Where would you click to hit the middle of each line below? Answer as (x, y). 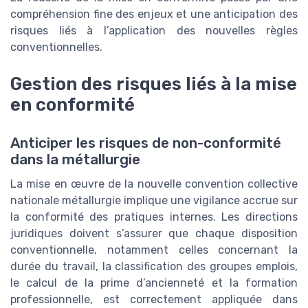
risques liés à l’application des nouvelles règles (154, 30)
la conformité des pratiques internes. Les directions (154, 217)
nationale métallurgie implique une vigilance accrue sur (154, 201)
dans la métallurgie (75, 160)
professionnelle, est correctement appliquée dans (154, 300)
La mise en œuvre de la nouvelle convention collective (154, 184)
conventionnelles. (56, 47)
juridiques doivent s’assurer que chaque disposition (154, 234)
